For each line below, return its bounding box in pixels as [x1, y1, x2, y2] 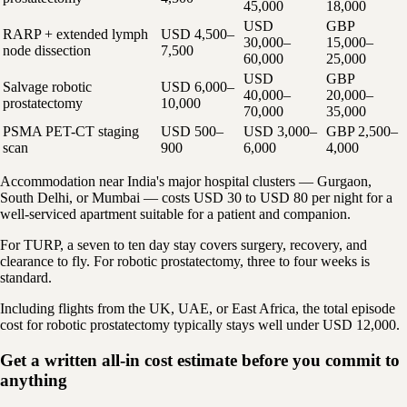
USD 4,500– [161, 26, 234, 43]
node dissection [3, 43, 91, 59]
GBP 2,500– [326, 124, 398, 140]
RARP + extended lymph [3, 26, 148, 43]
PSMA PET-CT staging [3, 124, 139, 140]
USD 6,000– [161, 79, 234, 95]
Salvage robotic [3, 79, 92, 95]
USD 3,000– [243, 124, 317, 140]
